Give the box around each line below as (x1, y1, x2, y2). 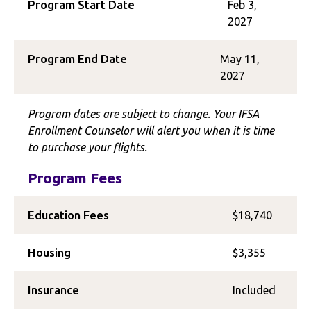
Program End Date (28, 52, 127, 65)
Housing (28, 246, 71, 259)
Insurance (28, 283, 79, 296)
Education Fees (28, 208, 109, 221)
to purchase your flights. (28, 141, 147, 153)
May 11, (220, 53, 260, 65)
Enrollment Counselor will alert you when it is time (28, 124, 274, 137)
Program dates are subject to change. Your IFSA (28, 108, 259, 120)
